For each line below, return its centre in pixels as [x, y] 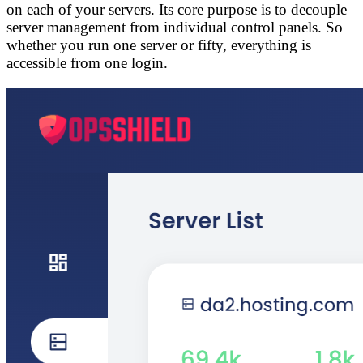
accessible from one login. [87, 63]
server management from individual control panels [162, 28]
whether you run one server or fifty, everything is [159, 45]
